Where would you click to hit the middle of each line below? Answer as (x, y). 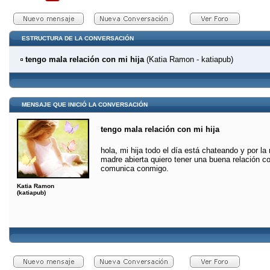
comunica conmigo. (134, 168)
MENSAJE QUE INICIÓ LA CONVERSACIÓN (85, 105)
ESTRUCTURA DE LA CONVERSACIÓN (74, 38)
